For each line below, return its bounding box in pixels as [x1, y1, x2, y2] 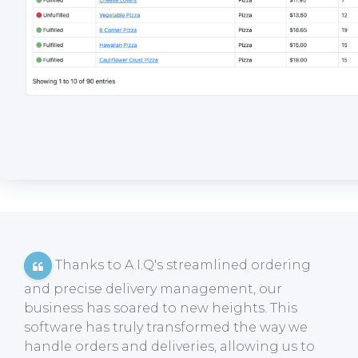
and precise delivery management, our [24, 281, 282, 297]
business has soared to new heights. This [24, 300, 297, 316]
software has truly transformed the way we [24, 320, 308, 336]
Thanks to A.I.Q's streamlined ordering [52, 257, 311, 273]
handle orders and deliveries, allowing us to [24, 339, 315, 355]
